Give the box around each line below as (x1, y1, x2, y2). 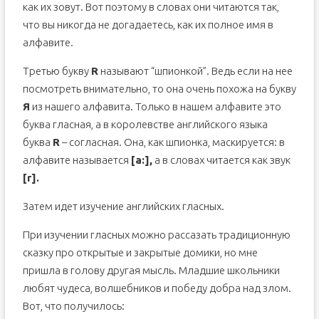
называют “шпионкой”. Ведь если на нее (98, 65, 293, 77)
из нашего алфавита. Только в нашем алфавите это (29, 100, 281, 113)
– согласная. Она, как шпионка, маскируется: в (59, 136, 285, 148)
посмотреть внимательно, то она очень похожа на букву (22, 83, 296, 95)
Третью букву (22, 65, 91, 77)
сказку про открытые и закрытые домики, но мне (22, 246, 258, 258)
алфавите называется (22, 154, 131, 166)
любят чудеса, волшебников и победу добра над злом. (22, 282, 291, 294)
